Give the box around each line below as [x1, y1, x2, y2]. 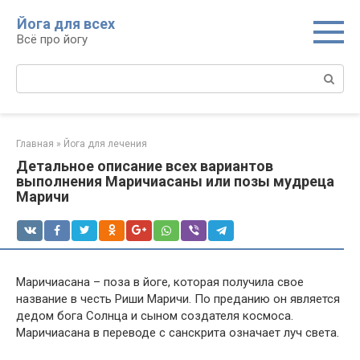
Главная [16, 138, 54, 149]
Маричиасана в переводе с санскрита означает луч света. [16, 325, 339, 340]
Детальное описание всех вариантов [16, 157, 273, 174]
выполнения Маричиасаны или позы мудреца [16, 173, 334, 190]
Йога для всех [17, 15, 115, 32]
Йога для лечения [63, 138, 147, 149]
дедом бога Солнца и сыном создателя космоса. [16, 309, 293, 323]
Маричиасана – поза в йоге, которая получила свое [16, 275, 304, 289]
